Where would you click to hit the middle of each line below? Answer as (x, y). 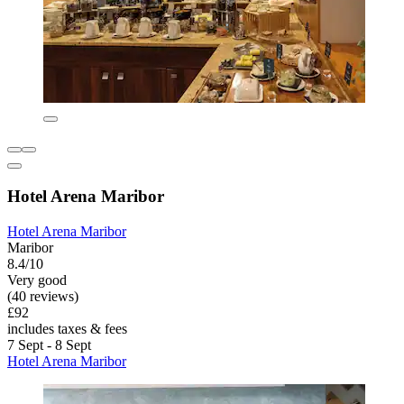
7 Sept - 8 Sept (49, 344)
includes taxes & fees (67, 328)
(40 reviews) (43, 296)
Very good (37, 280)
